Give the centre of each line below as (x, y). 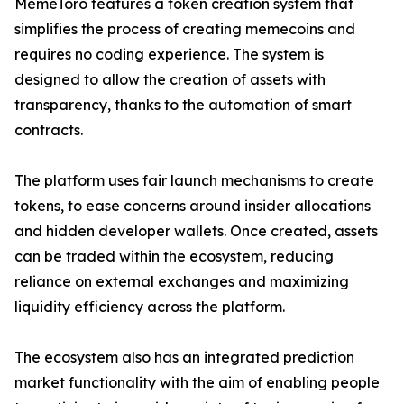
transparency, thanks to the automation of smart (183, 105)
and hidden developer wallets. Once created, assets (196, 231)
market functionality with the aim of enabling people (197, 383)
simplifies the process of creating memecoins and (185, 29)
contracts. (49, 130)
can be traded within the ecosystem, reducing (174, 257)
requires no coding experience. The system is (169, 55)
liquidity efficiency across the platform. (150, 307)
